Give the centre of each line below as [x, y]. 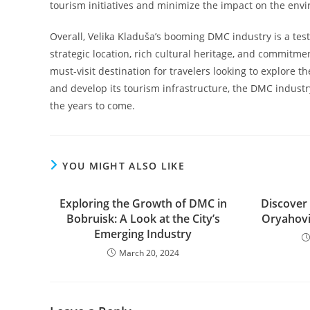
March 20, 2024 [149, 253]
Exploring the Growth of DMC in [143, 203]
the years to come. [92, 106]
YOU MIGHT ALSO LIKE [124, 166]
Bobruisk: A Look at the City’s [143, 219]
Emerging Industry [143, 234]
